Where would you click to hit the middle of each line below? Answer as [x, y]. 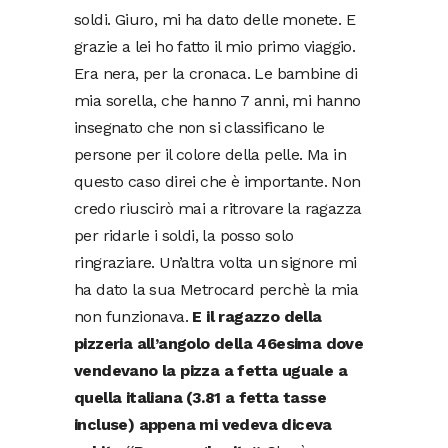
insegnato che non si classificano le [199, 127]
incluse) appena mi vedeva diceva [203, 424]
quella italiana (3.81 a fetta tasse [200, 397]
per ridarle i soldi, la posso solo [184, 235]
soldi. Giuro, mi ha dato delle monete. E [214, 19]
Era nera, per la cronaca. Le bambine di [216, 73]
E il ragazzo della [257, 316]
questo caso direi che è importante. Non [217, 181]
